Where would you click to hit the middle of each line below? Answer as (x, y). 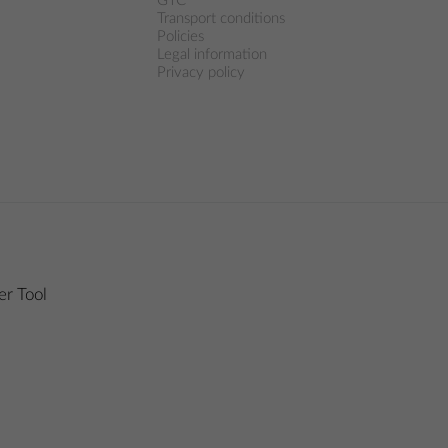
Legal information (211, 54)
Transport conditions (220, 18)
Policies (180, 36)
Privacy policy (200, 72)
